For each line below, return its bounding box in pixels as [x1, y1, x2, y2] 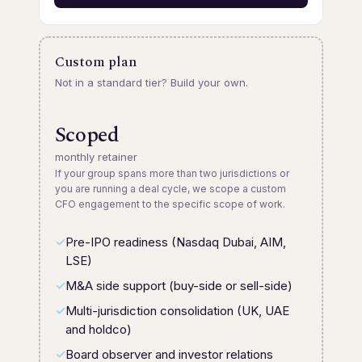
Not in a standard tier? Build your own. [54, 75, 248, 89]
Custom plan [54, 51, 137, 73]
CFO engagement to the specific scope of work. [54, 197, 285, 210]
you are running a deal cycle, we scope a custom [54, 182, 286, 195]
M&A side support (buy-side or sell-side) [65, 277, 293, 293]
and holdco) [65, 321, 132, 337]
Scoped [54, 118, 120, 151]
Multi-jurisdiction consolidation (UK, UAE [65, 302, 289, 318]
